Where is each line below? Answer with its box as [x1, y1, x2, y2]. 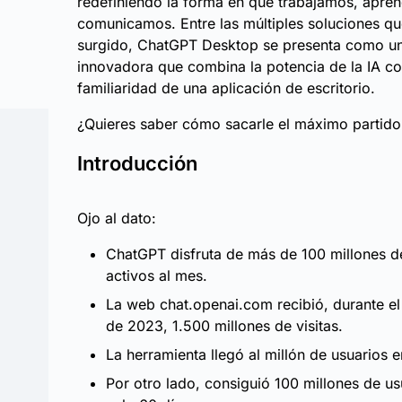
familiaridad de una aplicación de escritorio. [77, 79, 375, 97]
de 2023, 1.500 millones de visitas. [106, 317, 343, 335]
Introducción [77, 152, 197, 175]
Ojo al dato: [77, 209, 156, 227]
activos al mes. [106, 267, 207, 284]
